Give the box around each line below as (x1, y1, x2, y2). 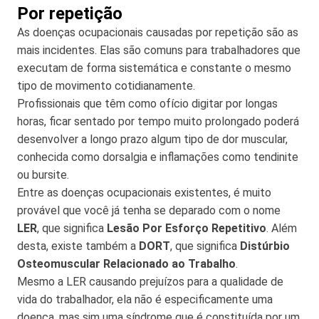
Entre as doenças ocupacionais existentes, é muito (17, 185, 271, 199)
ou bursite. (17, 167, 69, 182)
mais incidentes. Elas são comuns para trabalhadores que (17, 43, 300, 57)
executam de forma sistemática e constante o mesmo (17, 61, 291, 75)
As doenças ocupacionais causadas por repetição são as (17, 25, 298, 39)
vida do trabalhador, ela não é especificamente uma (17, 292, 273, 306)
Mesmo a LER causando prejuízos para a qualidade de (17, 274, 283, 288)
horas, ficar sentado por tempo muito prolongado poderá (17, 114, 299, 128)
